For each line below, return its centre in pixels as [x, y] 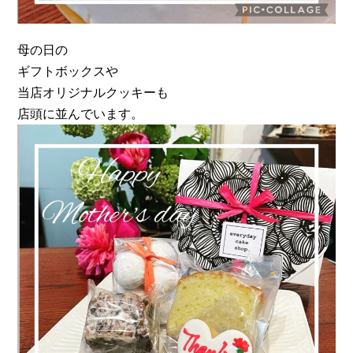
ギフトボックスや [68, 72]
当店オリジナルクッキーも [93, 93]
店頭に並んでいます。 [81, 114]
